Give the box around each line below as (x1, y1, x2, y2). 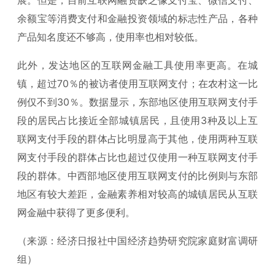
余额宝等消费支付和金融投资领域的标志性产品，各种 (17, 12, 258, 25)
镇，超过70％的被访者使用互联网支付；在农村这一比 (17, 77, 258, 90)
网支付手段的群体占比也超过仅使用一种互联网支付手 (17, 150, 258, 163)
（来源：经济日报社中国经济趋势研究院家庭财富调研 (17, 234, 258, 247)
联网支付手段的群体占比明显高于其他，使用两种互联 (17, 132, 258, 145)
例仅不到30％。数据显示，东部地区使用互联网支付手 (17, 95, 258, 108)
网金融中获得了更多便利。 (17, 206, 135, 219)
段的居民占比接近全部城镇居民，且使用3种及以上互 (17, 114, 258, 126)
